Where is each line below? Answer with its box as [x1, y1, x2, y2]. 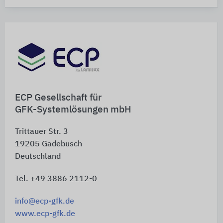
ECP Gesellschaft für [15, 93, 102, 103]
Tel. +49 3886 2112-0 [15, 175, 97, 184]
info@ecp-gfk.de [15, 198, 74, 206]
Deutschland [15, 153, 61, 161]
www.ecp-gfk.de [15, 210, 75, 219]
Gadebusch [42, 140, 82, 149]
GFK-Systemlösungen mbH [15, 105, 131, 115]
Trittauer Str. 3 [15, 128, 68, 136]
